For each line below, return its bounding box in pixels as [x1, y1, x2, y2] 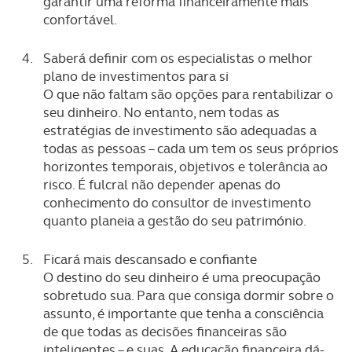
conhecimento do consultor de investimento [43, 194, 311, 211]
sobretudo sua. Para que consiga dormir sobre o [43, 287, 334, 304]
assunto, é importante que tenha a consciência [43, 305, 324, 322]
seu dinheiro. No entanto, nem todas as [43, 104, 280, 121]
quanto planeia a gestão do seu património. [43, 212, 306, 229]
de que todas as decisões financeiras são [43, 323, 287, 340]
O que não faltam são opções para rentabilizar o [43, 86, 333, 103]
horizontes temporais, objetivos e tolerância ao [43, 158, 328, 175]
